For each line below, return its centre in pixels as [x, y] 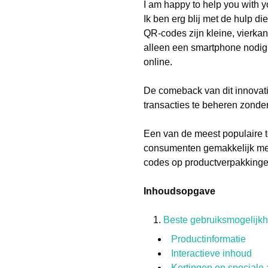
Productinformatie [208, 239]
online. [158, 62]
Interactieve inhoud [211, 253]
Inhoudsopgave [179, 191]
